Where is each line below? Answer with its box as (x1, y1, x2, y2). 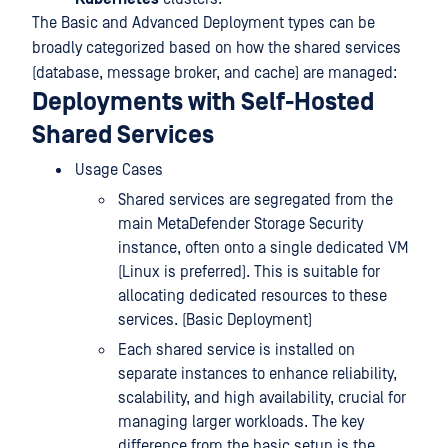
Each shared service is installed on (118, 341, 355, 359)
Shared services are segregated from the (118, 191, 393, 209)
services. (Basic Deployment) (118, 311, 312, 329)
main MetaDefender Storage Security (118, 215, 363, 233)
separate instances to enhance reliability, (118, 365, 397, 383)
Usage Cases (75, 161, 163, 179)
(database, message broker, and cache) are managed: (32, 64, 397, 82)
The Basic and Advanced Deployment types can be (32, 14, 375, 32)
